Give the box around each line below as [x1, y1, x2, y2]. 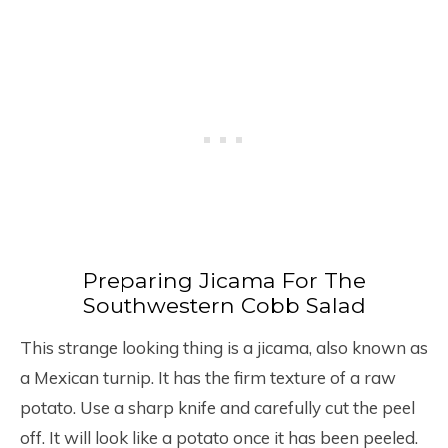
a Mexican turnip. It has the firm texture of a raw [20, 366, 396, 388]
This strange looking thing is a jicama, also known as [20, 336, 428, 358]
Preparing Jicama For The [82, 266, 366, 293]
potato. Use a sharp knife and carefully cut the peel [20, 396, 415, 418]
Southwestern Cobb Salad [82, 291, 366, 318]
